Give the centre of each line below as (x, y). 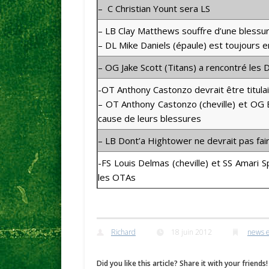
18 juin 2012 (191, 232)
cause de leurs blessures (149, 118)
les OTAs (116, 177)
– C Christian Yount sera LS (154, 8)
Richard (123, 232)
